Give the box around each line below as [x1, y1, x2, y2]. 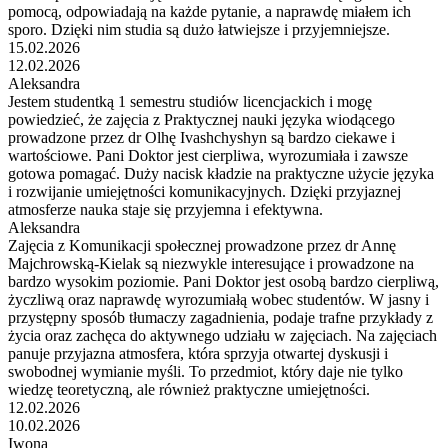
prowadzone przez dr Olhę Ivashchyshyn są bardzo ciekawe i [8, 128, 395, 146]
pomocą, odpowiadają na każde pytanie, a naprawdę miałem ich [8, 2, 411, 20]
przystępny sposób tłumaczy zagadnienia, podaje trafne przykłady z [8, 308, 433, 326]
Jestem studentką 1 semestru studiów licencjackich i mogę [8, 92, 372, 110]
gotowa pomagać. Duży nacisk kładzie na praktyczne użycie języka [8, 164, 434, 182]
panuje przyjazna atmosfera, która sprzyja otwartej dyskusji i [8, 344, 388, 362]
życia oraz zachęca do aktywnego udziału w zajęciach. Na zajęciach [8, 326, 437, 344]
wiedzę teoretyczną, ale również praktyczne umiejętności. [8, 380, 370, 398]
